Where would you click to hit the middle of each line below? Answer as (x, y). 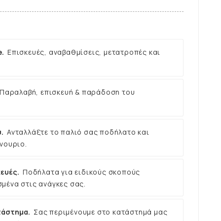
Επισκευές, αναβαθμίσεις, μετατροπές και (84, 52)
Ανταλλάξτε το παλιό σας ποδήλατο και (78, 132)
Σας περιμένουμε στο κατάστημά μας (101, 212)
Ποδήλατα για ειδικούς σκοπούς (82, 172)
